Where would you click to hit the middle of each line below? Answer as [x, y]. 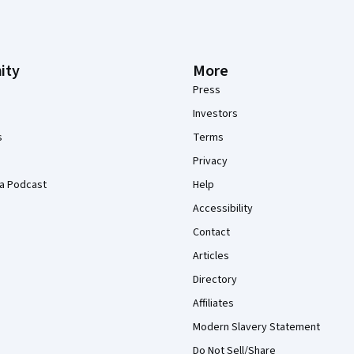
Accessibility [223, 209]
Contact [211, 232]
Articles [211, 256]
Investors [215, 114]
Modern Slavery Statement [256, 327]
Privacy [210, 161]
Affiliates [213, 303]
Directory [215, 280]
